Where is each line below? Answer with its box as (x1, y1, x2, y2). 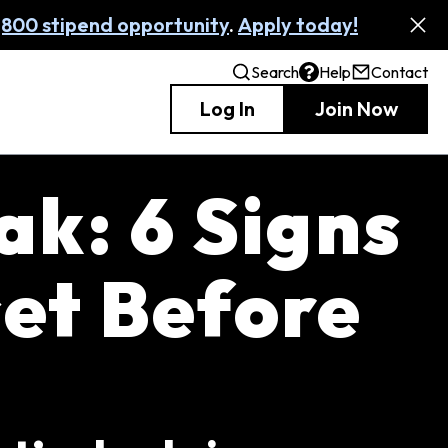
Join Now (315, 96, 398, 121)
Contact (371, 62, 428, 82)
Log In (200, 96, 255, 121)
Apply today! (238, 12, 358, 37)
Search (251, 62, 299, 82)
